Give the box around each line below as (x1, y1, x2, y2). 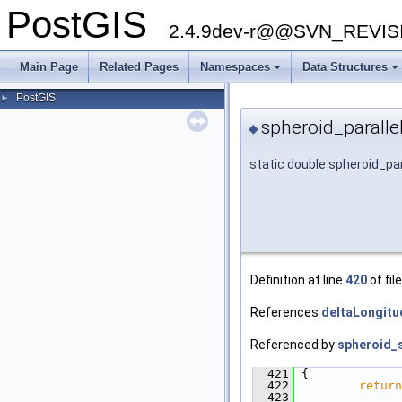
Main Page (20, 60, 78, 74)
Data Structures (302, 60, 388, 74)
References (250, 305, 321, 320)
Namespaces (200, 60, 270, 74)
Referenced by (250, 337, 337, 353)
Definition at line (250, 273, 345, 288)
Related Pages (100, 60, 179, 74)
